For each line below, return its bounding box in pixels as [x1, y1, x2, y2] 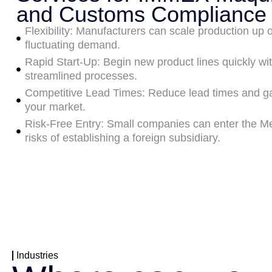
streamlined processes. [24, 70, 137, 82]
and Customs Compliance [16, 2, 267, 27]
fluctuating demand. [24, 39, 120, 51]
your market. [24, 101, 86, 113]
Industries [16, 250, 58, 260]
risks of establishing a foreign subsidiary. [24, 132, 220, 144]
